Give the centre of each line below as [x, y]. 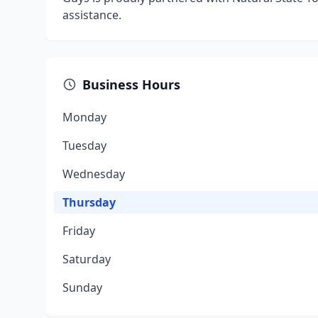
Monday [84, 117]
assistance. [92, 15]
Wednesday [94, 174]
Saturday [87, 259]
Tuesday [84, 146]
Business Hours [131, 84]
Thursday [89, 202]
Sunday [82, 287]
